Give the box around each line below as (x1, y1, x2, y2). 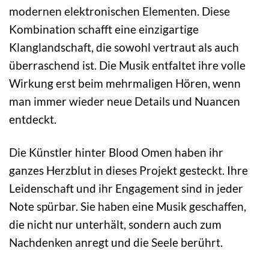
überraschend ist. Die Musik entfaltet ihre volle (9, 58, 246, 73)
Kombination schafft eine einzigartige (9, 22, 199, 37)
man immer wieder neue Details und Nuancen (9, 94, 240, 109)
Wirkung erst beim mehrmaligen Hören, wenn (9, 76, 241, 91)
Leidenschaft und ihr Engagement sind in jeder (9, 181, 243, 196)
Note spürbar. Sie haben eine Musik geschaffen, (9, 199, 246, 214)
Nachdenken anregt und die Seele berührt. (9, 235, 223, 250)
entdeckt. (9, 112, 56, 127)
